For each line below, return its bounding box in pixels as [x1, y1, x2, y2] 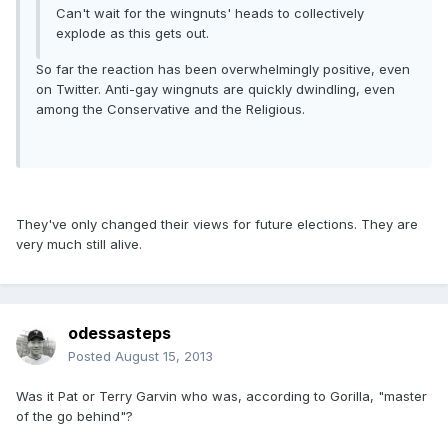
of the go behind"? [16, 408, 133, 425]
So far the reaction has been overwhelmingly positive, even [36, 61, 410, 78]
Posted [68, 348, 115, 365]
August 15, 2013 [115, 348, 213, 365]
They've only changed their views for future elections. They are [16, 216, 418, 233]
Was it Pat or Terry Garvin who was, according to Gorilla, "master [16, 388, 427, 405]
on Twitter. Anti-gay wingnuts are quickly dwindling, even [36, 81, 395, 98]
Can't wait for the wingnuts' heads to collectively [56, 5, 364, 22]
